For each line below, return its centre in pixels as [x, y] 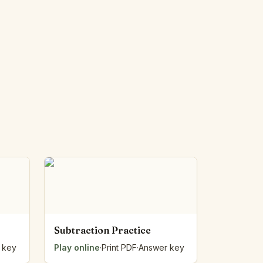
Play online [77, 247]
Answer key [161, 247]
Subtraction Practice [102, 230]
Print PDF [119, 247]
